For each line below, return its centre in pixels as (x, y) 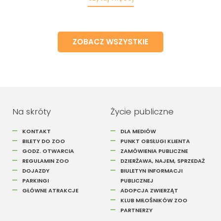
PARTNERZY (136, 210)
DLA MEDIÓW (138, 131)
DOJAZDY (36, 170)
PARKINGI (36, 180)
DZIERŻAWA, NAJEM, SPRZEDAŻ (163, 161)
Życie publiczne (142, 111)
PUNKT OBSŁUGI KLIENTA (155, 141)
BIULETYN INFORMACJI (151, 170)
